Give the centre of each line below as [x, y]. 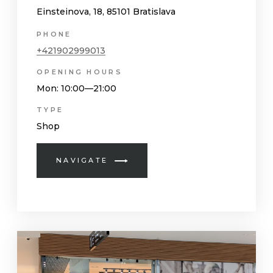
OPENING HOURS [80, 72]
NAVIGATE [82, 161]
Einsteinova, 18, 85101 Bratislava [106, 12]
